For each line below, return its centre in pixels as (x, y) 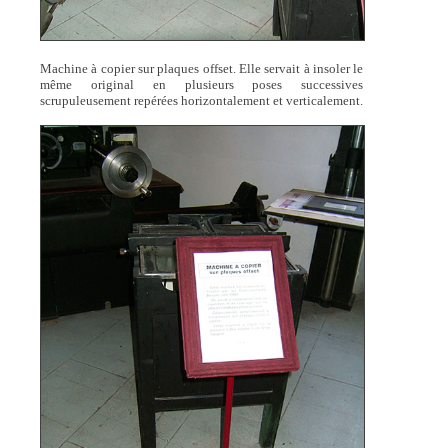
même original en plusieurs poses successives (201, 84)
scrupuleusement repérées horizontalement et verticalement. (201, 100)
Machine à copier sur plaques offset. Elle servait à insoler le (201, 68)
